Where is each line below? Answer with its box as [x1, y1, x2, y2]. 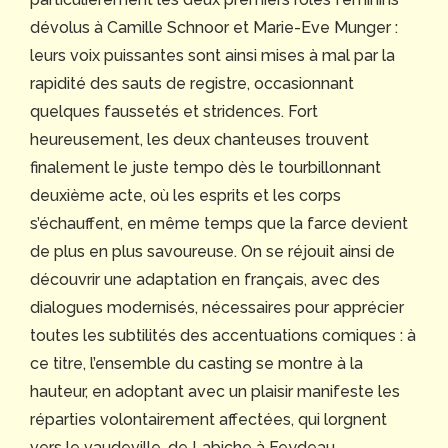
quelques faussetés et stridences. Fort [30, 102, 318, 122]
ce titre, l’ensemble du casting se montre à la [30, 354, 363, 374]
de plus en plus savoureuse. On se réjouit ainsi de [30, 242, 395, 262]
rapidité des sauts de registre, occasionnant [30, 74, 354, 94]
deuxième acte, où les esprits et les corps [30, 186, 341, 206]
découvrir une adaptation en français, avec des [30, 270, 380, 290]
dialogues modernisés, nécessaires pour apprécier [30, 298, 404, 318]
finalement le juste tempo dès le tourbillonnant [30, 158, 381, 178]
